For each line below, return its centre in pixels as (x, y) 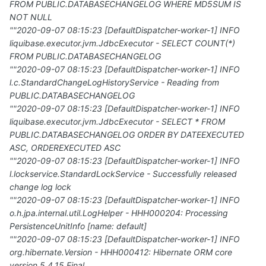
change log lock (40, 187)
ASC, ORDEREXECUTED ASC (65, 148)
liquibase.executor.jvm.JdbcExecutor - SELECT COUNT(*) (122, 43)
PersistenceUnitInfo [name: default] (78, 226)
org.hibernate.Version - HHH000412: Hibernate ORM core (121, 252)
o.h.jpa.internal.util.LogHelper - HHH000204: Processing (119, 213)
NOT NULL (31, 17)
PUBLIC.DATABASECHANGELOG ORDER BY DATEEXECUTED (127, 135)
